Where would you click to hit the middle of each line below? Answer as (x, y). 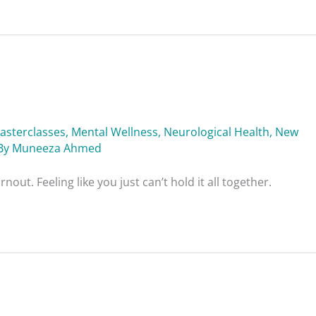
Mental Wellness (115, 132)
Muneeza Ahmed (57, 148)
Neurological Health (217, 132)
